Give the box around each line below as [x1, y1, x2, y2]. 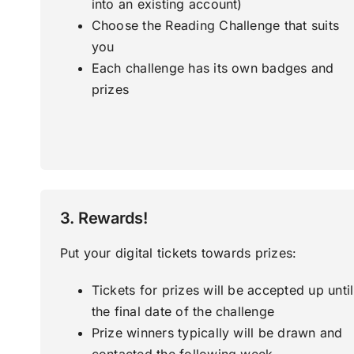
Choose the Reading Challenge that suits [91, 17, 340, 34]
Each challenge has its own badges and [91, 60, 334, 77]
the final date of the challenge [91, 303, 275, 320]
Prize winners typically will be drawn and [91, 325, 343, 341]
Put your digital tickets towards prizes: [59, 245, 297, 262]
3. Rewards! [59, 209, 148, 228]
